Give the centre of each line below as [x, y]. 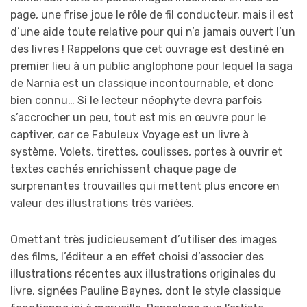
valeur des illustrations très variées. [102, 203]
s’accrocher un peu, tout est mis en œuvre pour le [138, 117]
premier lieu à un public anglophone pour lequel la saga [151, 66]
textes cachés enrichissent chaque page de [123, 169]
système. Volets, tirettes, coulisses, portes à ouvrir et [146, 151]
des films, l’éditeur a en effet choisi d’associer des [137, 256]
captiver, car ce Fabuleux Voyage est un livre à [130, 134]
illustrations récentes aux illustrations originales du [143, 273]
